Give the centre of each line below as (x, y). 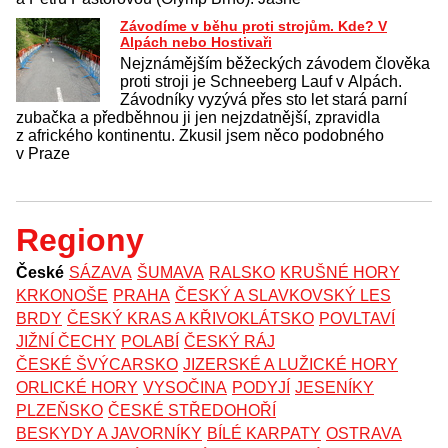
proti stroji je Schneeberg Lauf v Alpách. (261, 81)
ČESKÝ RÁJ (229, 341)
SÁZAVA (100, 272)
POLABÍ (150, 341)
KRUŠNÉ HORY (340, 272)
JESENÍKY (334, 387)
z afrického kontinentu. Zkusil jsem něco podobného (200, 135)
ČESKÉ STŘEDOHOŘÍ (192, 410)
